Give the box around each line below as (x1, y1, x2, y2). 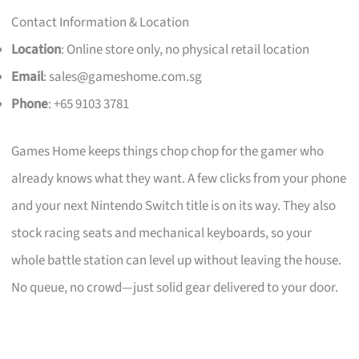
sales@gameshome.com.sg (49, 67, 203, 87)
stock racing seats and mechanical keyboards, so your (11, 224, 313, 244)
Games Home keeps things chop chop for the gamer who (11, 142, 325, 162)
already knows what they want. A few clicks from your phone (11, 169, 347, 189)
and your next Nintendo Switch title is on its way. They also (11, 196, 337, 216)
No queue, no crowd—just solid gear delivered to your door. (11, 278, 339, 298)
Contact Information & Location (11, 12, 190, 32)
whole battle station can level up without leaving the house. (11, 251, 342, 271)
